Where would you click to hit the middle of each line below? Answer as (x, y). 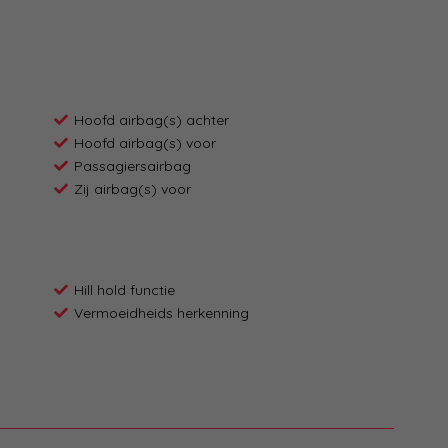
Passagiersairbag (132, 166)
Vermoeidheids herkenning (161, 313)
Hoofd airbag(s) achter (151, 120)
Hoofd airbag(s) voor (145, 143)
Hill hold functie (124, 290)
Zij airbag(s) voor (132, 189)
